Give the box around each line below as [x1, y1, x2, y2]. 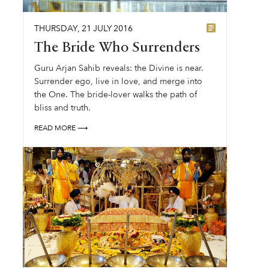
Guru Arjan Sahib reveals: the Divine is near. [34, 62, 204, 74]
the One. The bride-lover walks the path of [34, 89, 198, 100]
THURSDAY [34, 23, 78, 34]
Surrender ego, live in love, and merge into [34, 76, 203, 87]
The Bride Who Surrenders [34, 41, 201, 55]
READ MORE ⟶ [34, 123, 88, 133]
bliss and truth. [34, 102, 91, 113]
